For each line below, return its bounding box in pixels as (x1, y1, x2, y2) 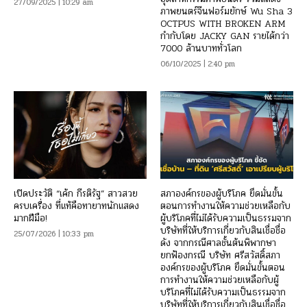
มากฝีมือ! (14, 210, 47, 225)
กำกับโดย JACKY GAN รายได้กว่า (160, 28, 289, 43)
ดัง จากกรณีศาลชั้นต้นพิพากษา (160, 235, 276, 250)
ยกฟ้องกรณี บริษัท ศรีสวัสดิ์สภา (160, 247, 280, 262)
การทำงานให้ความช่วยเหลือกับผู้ (160, 272, 279, 287)
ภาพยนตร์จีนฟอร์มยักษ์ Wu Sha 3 (160, 3, 293, 19)
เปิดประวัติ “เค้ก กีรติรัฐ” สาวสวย (14, 186, 138, 201)
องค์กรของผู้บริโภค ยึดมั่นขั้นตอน (160, 260, 285, 275)
